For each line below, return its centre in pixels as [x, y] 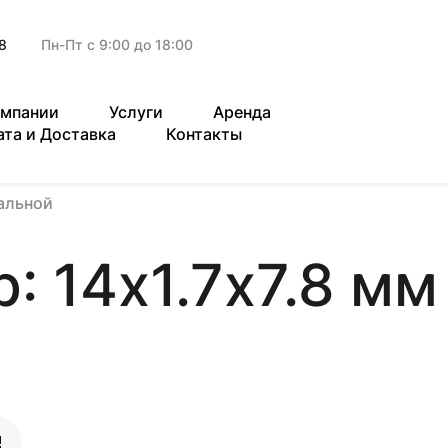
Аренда [242, 112]
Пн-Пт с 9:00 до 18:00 [117, 44]
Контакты [204, 134]
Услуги [136, 112]
